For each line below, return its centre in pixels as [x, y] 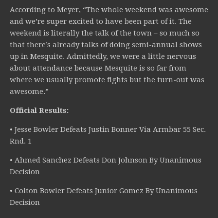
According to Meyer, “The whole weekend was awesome [109, 10]
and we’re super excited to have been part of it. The [101, 22]
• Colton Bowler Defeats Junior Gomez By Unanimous [104, 191]
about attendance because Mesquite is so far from [98, 68]
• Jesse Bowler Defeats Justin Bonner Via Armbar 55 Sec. [108, 130]
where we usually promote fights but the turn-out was [107, 80]
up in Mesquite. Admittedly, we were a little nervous [103, 57]
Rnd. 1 [21, 141]
